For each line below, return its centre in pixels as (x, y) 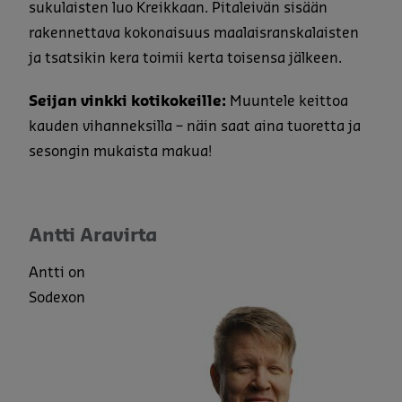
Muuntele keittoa (289, 101)
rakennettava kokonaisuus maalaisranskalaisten (194, 33)
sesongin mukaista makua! (120, 151)
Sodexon (57, 297)
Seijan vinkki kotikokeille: (129, 101)
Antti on (57, 272)
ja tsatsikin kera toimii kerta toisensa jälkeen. (185, 58)
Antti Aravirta (93, 236)
